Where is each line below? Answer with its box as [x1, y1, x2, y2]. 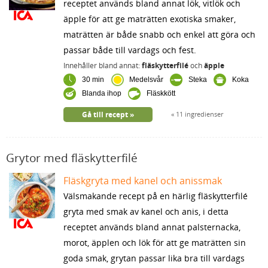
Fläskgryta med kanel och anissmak [63, 173, 222, 187]
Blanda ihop [81, 89, 123, 98]
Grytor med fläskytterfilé [6, 149, 138, 166]
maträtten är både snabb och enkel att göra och [63, 28, 255, 40]
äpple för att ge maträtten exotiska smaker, [63, 13, 236, 25]
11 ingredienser [174, 109, 224, 118]
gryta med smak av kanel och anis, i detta [63, 205, 229, 217]
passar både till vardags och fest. [63, 44, 196, 56]
